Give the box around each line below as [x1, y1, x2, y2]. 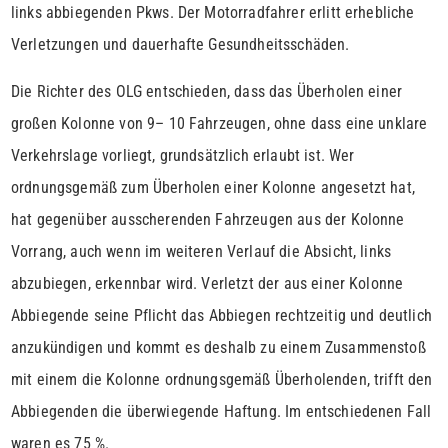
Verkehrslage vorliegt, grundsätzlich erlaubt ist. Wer [11, 146, 355, 166]
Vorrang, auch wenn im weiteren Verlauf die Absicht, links [11, 242, 392, 262]
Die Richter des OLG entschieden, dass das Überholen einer [11, 82, 403, 102]
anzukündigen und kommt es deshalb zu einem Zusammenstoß [11, 338, 426, 358]
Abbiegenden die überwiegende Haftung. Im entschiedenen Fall [11, 402, 432, 422]
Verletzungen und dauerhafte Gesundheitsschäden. [11, 35, 350, 55]
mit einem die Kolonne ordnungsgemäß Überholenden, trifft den [11, 370, 433, 390]
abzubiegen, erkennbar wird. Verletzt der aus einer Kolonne [11, 274, 404, 294]
